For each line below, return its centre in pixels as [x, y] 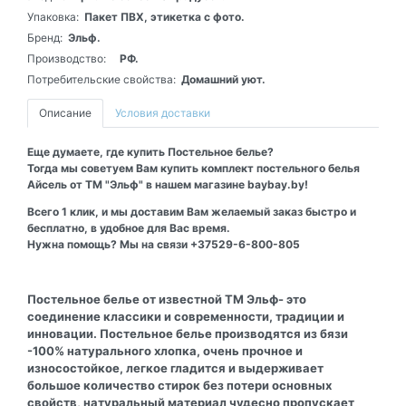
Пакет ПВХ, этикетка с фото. [164, 16]
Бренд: [45, 37]
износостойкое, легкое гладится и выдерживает [175, 367]
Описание [65, 112]
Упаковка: [53, 16]
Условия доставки [163, 112]
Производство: [67, 58]
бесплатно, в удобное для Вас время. [129, 227]
